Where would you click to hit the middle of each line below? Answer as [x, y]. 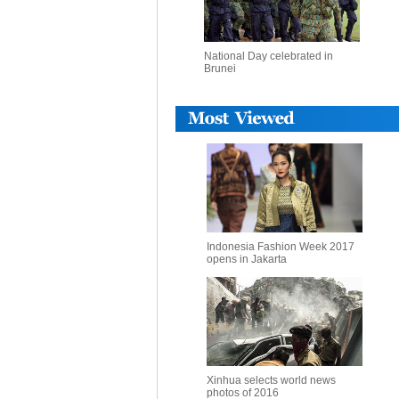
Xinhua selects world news [271, 380]
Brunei [220, 69]
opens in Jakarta [247, 259]
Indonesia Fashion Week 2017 [281, 247]
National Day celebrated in [268, 56]
